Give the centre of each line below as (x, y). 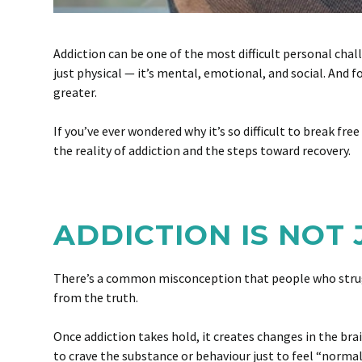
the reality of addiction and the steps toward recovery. (202, 150)
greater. (75, 92)
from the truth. (96, 297)
